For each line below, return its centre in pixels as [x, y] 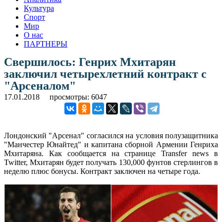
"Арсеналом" [40, 85]
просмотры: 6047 [78, 97]
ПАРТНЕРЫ [46, 44]
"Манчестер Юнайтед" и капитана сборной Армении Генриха [111, 144]
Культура [39, 8]
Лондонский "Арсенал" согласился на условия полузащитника [111, 135]
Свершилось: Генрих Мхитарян [90, 62]
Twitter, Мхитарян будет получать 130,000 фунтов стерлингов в [111, 162]
